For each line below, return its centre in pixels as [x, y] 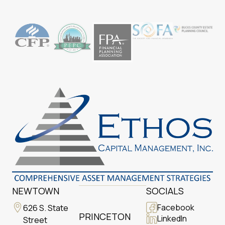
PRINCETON [105, 217]
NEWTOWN [36, 191]
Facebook [176, 208]
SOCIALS [165, 191]
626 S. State [46, 208]
